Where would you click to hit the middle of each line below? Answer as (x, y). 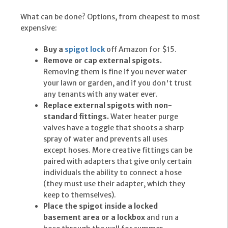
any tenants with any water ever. (101, 94)
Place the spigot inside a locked (101, 206)
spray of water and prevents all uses (105, 139)
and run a (162, 218)
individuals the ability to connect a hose (112, 173)
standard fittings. (76, 117)
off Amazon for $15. (141, 50)
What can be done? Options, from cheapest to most (110, 17)
